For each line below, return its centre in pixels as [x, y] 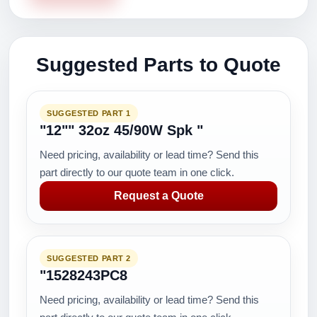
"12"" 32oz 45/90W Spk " [121, 130]
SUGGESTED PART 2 [89, 258]
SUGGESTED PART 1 [89, 113]
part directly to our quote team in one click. [137, 172]
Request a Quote [158, 196]
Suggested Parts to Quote [158, 65]
